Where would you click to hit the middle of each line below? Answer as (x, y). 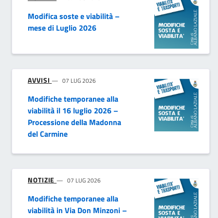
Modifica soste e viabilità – (74, 16)
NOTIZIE (42, 180)
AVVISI (40, 80)
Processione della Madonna (74, 122)
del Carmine (48, 134)
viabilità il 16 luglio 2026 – (73, 110)
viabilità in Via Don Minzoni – (77, 210)
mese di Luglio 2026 (62, 28)
